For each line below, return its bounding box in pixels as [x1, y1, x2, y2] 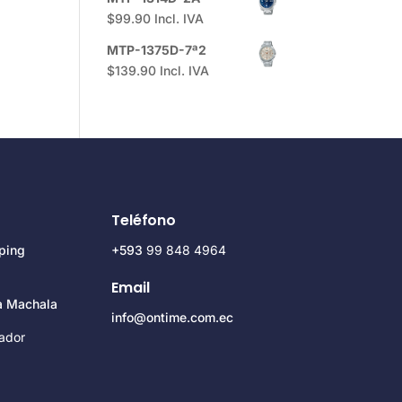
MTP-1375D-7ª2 [107, 42, 207, 57]
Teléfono [111, 209, 177, 231]
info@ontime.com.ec [111, 309, 234, 325]
